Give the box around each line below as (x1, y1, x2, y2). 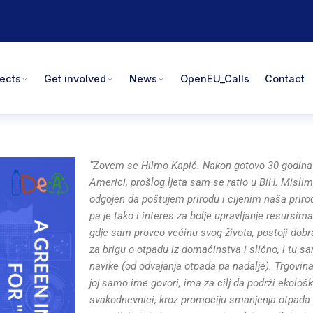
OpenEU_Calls (180, 72, 250, 85)
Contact (265, 72, 305, 85)
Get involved (44, 72, 107, 85)
